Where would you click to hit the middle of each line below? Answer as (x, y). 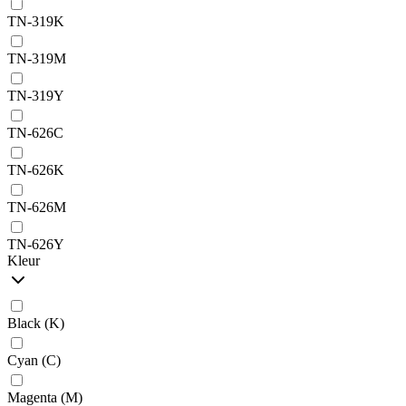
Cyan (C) (34, 360)
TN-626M (37, 207)
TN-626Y (36, 244)
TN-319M (37, 58)
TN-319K (36, 21)
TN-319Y (36, 95)
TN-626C (35, 132)
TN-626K (36, 169)
